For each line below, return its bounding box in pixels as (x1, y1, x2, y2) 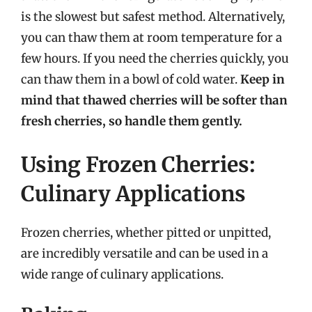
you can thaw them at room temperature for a (21, 30, 282, 45)
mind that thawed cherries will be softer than (21, 93, 288, 108)
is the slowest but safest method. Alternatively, (21, 9, 285, 24)
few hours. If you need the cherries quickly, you (21, 51, 289, 66)
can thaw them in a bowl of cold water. (21, 72, 240, 87)
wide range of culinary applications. (21, 266, 224, 282)
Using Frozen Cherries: (21, 150, 255, 178)
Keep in (240, 72, 285, 87)
